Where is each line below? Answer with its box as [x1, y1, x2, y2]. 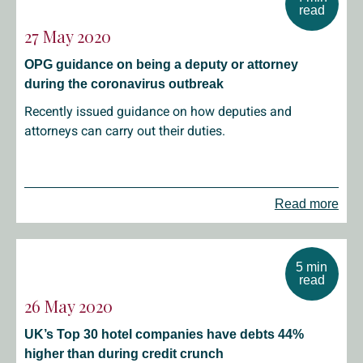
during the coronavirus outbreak [24, 77, 224, 91]
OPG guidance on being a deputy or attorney [24, 58, 298, 71]
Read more [274, 197, 339, 211]
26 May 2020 [24, 295, 113, 317]
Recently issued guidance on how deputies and [24, 104, 292, 119]
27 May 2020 [24, 25, 111, 47]
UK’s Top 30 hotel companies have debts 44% [24, 327, 304, 341]
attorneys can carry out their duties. [24, 123, 225, 139]
